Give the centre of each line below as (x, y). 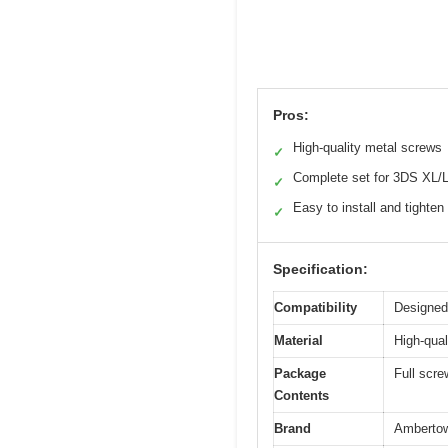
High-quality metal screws (367, 148)
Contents (301, 396)
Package (300, 374)
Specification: (320, 269)
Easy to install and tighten (368, 208)
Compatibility (315, 308)
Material (298, 341)
